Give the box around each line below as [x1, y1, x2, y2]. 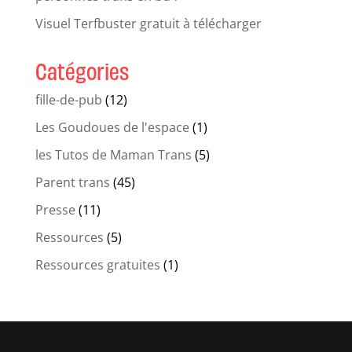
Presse [35, 201, 75, 219]
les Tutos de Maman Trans [35, 146, 192, 164]
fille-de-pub [35, 91, 102, 109]
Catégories [35, 56, 129, 85]
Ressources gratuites [35, 256, 160, 274]
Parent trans [35, 174, 110, 192]
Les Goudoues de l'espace [35, 119, 189, 137]
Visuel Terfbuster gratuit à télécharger [35, 15, 262, 33]
